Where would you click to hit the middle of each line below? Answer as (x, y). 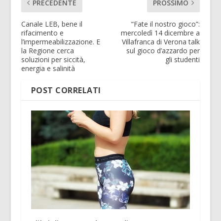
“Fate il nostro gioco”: (166, 24)
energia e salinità (48, 69)
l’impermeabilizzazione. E (60, 42)
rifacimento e (42, 33)
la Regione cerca (47, 51)
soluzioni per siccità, (53, 60)
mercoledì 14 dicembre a (161, 33)
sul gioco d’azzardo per (163, 51)
